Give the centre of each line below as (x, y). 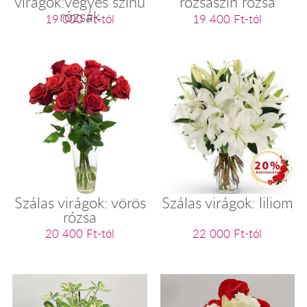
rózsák (80, 16)
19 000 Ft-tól (80, 19)
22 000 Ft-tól (228, 234)
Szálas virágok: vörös (80, 202)
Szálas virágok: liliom (227, 202)
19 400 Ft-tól (228, 19)
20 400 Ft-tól (80, 234)
